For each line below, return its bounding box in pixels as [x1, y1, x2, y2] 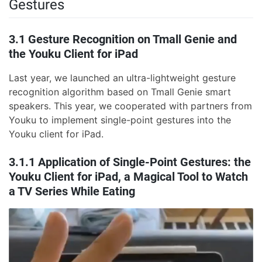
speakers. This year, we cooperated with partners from [9, 99, 252, 112]
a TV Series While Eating [9, 184, 135, 198]
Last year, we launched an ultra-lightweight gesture [9, 71, 236, 84]
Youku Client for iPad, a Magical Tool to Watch [9, 169, 248, 184]
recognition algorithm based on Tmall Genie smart [9, 85, 231, 98]
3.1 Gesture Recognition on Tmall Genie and [9, 32, 237, 46]
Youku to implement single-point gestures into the [9, 113, 231, 126]
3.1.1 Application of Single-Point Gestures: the [9, 154, 251, 169]
